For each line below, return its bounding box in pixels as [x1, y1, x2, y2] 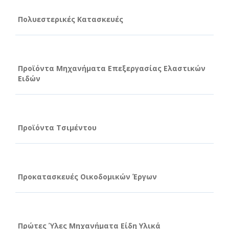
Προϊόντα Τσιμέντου [18, 122, 97, 132]
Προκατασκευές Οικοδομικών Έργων [18, 171, 157, 181]
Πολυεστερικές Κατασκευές [18, 14, 123, 24]
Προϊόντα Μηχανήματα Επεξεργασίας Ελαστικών [18, 63, 205, 73]
